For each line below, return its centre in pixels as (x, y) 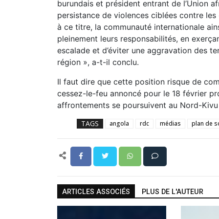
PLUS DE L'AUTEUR (173, 192)
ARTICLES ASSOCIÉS (96, 192)
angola (119, 123)
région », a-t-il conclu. (98, 62)
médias (170, 123)
